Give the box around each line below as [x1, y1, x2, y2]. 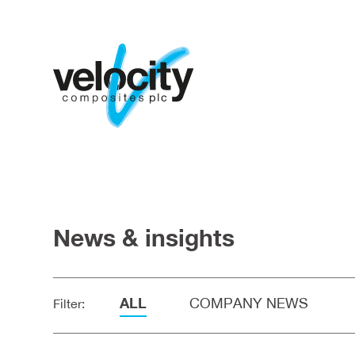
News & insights [53, 223, 235, 252]
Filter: [53, 296, 86, 311]
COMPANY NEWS [189, 294, 309, 311]
